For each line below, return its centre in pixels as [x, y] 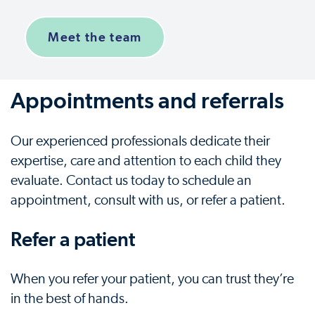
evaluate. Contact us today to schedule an [131, 180]
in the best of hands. [70, 298]
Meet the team [95, 37]
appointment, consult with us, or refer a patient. [148, 200]
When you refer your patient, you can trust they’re [152, 279]
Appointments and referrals [147, 100]
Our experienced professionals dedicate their [140, 141]
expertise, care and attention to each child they [146, 161]
